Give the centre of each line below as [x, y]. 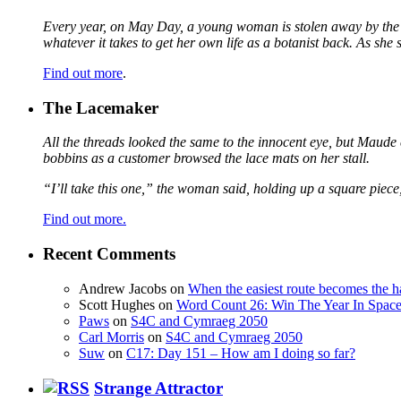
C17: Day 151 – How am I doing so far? [241, 353]
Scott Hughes [117, 304]
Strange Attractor [158, 388]
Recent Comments [109, 254]
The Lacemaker [101, 107]
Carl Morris [111, 337]
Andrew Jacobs [123, 288]
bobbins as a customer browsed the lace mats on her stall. [206, 158]
